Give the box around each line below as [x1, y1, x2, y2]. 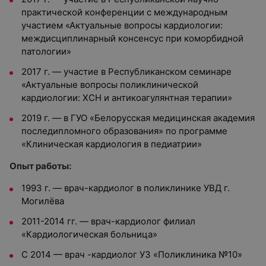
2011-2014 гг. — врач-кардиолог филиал [21, 216, 195, 227]
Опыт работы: [9, 160, 71, 172]
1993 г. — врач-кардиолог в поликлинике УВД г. [21, 182, 230, 194]
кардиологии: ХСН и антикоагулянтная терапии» [21, 92, 232, 103]
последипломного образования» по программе [21, 125, 227, 137]
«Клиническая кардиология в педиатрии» [21, 138, 202, 150]
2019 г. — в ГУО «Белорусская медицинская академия [21, 112, 255, 123]
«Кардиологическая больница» [21, 229, 157, 240]
